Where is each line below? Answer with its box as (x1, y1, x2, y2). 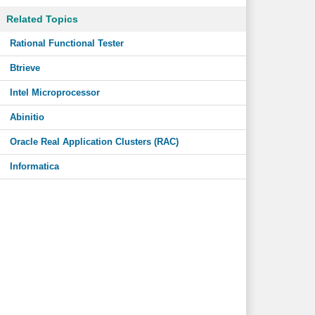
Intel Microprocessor (9, 87, 100, 98)
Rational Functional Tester (9, 38, 124, 49)
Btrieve (9, 63, 40, 73)
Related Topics (6, 13, 78, 25)
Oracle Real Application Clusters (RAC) (9, 136, 179, 147)
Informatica (9, 161, 59, 172)
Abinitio (9, 112, 44, 122)
